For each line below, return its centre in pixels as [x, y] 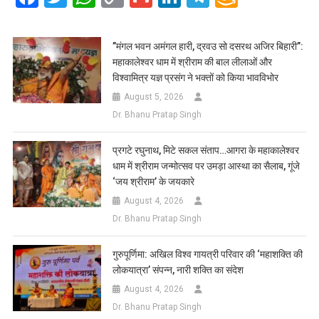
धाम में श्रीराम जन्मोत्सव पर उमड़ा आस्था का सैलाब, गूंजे [206, 166]
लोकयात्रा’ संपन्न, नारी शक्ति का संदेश [178, 270]
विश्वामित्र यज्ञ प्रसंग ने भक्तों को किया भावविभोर [196, 78]
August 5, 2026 [154, 97]
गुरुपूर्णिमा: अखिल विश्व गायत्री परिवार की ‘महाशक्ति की [208, 255]
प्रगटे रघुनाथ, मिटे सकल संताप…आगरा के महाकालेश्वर [206, 151]
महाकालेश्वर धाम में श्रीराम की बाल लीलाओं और [193, 62]
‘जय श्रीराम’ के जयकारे [154, 182]
